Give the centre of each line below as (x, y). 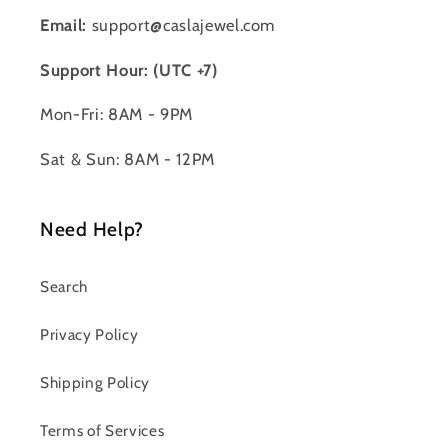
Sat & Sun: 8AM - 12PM (127, 158)
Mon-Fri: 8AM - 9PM (116, 114)
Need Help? (92, 228)
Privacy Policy (89, 334)
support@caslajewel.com (181, 25)
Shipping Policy (95, 382)
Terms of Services (102, 430)
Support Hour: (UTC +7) (129, 69)
